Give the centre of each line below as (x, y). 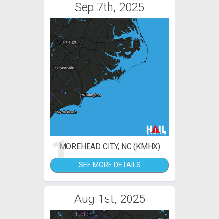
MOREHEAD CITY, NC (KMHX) (109, 147)
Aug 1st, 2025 (109, 199)
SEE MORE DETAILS (109, 165)
